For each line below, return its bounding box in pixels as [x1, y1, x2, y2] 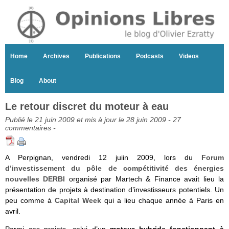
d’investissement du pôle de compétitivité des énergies [5, 164, 224, 173]
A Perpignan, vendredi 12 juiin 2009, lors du [5, 153, 201, 162]
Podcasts [136, 53, 164, 60]
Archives [43, 53, 70, 60]
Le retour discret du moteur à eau [5, 101, 169, 112]
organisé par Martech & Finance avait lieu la [65, 175, 224, 184]
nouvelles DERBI [5, 175, 65, 184]
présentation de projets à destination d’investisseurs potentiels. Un [5, 186, 224, 194]
